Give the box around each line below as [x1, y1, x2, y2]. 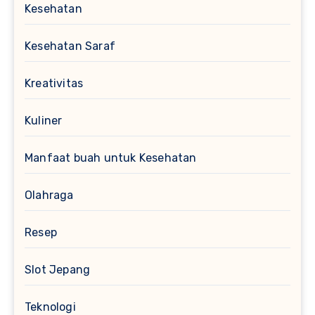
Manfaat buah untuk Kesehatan [25, 150, 197, 165]
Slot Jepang [25, 262, 91, 276]
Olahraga [25, 188, 74, 202]
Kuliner [25, 113, 63, 127]
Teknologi [25, 300, 76, 314]
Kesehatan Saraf [25, 39, 115, 53]
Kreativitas [25, 76, 84, 90]
